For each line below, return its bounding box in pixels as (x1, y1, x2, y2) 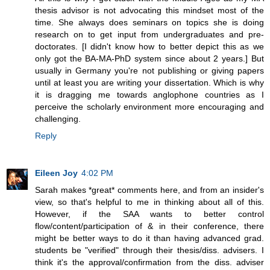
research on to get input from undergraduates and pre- (35, 29, 264, 39)
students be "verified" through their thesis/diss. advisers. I (35, 245, 264, 255)
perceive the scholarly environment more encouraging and (35, 101, 264, 111)
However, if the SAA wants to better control (35, 209, 264, 219)
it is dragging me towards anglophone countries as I (35, 89, 264, 99)
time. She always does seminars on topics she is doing (35, 17, 264, 27)
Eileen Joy (35, 168, 78, 178)
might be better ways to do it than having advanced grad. (35, 233, 264, 243)
